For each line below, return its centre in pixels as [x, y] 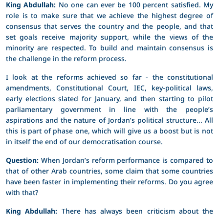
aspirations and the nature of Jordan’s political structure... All [109, 120]
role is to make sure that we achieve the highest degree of [109, 15]
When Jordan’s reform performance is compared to [126, 160]
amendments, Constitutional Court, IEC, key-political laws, [109, 88]
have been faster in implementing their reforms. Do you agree [109, 181]
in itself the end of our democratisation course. [84, 141]
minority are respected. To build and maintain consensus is [109, 47]
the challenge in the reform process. [66, 58]
